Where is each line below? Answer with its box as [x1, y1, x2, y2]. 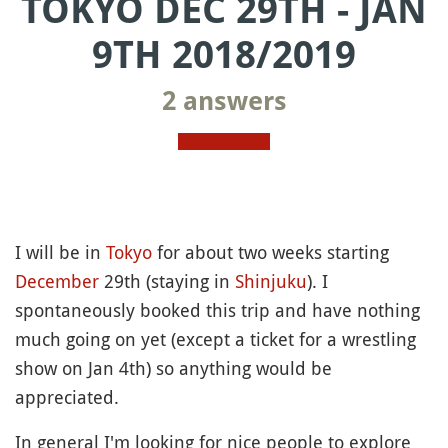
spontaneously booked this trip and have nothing [15, 298, 420, 322]
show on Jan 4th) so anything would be [15, 356, 332, 380]
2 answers [161, 86, 287, 116]
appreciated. [15, 385, 119, 409]
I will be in [15, 240, 106, 264]
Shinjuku [235, 269, 307, 293]
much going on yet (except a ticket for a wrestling [15, 327, 416, 351]
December [15, 269, 99, 293]
